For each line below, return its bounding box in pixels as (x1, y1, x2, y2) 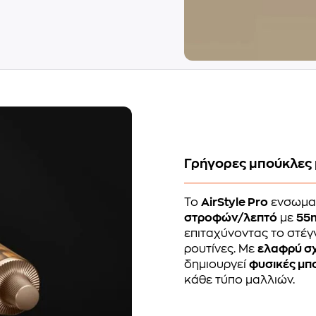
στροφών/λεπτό (184, 212, 278, 224)
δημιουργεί (184, 258, 250, 270)
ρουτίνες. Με (184, 243, 258, 255)
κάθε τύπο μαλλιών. (184, 274, 296, 286)
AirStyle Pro (201, 196, 269, 208)
